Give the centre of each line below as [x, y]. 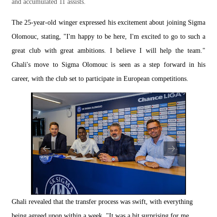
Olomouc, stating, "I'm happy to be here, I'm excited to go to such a [108, 37]
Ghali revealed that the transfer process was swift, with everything [102, 202]
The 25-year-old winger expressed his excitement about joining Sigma [108, 23]
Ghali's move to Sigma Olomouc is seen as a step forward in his [108, 65]
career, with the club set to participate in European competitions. [100, 79]
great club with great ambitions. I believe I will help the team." [108, 51]
